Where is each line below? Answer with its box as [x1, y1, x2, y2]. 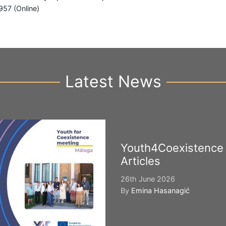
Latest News [65, 71, 161, 91]
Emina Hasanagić [131, 186, 190, 195]
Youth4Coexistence [121, 141, 223, 154]
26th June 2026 [121, 174, 175, 183]
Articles [121, 154, 160, 167]
